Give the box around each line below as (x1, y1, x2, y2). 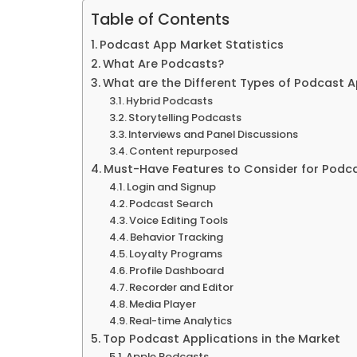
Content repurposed (129, 143, 238, 159)
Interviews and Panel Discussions (128, 126, 299, 142)
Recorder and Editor (129, 279, 234, 295)
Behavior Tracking (130, 229, 224, 245)
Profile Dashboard (129, 262, 225, 278)
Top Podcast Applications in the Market (102, 330, 340, 347)
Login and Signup (127, 178, 217, 194)
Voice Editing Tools (129, 212, 229, 228)
